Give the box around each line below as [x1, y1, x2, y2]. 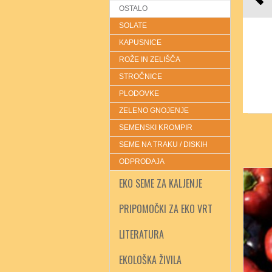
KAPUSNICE [119, 38, 161, 47]
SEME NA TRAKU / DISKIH [119, 140, 208, 149]
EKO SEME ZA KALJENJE [119, 176, 202, 191]
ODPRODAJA [119, 157, 165, 166]
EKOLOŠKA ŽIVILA [119, 253, 182, 267]
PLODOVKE [119, 89, 159, 98]
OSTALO [119, 4, 148, 13]
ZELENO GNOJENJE [119, 106, 189, 115]
